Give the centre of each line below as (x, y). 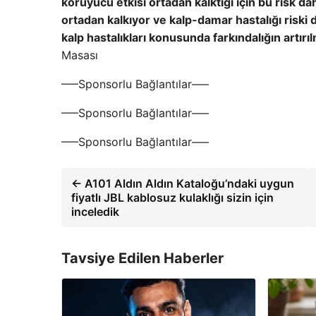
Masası (80, 55)
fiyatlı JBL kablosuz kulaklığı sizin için (172, 197)
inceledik (95, 211)
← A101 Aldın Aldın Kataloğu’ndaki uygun (183, 183)
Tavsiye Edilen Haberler (142, 258)
